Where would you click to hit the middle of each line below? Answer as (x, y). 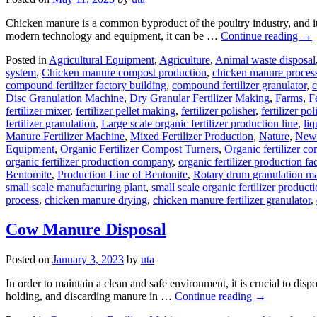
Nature (274, 136)
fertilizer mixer (38, 110)
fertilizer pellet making (126, 110)
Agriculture (185, 59)
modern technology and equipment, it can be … (113, 35)
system (21, 72)
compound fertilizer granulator (239, 85)
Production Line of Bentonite (122, 174)
